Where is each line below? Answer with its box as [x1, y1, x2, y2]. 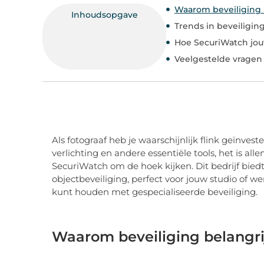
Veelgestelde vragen [174, 53, 262, 64]
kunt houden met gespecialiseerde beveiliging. [52, 186, 258, 197]
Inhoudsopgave [71, 9, 138, 20]
